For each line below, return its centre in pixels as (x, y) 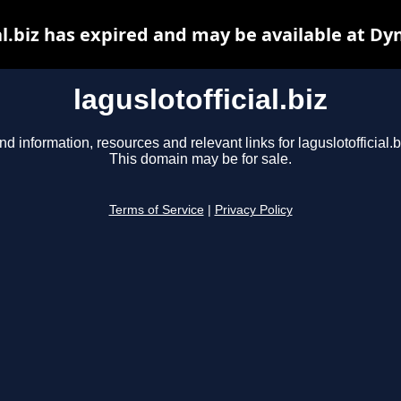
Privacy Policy (253, 210)
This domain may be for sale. (200, 159)
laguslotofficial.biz (200, 99)
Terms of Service (156, 210)
